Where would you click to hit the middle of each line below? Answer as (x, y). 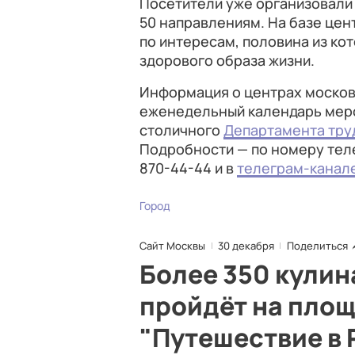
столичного (181, 130)
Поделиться (317, 246)
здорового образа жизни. (227, 60)
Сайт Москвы (172, 246)
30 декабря (246, 246)
